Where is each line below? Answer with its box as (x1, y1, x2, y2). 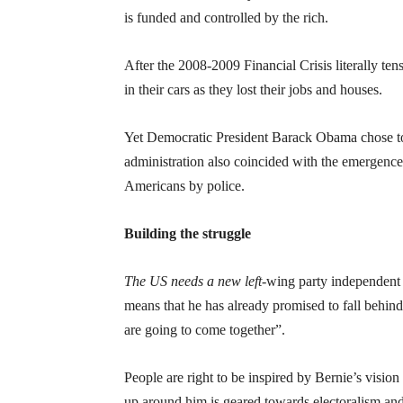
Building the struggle (124, 226, 251, 241)
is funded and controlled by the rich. (124, 10, 328, 25)
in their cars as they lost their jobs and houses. (124, 82, 382, 97)
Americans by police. (124, 178, 245, 193)
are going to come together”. (124, 322, 285, 337)
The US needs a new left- (124, 273, 266, 289)
